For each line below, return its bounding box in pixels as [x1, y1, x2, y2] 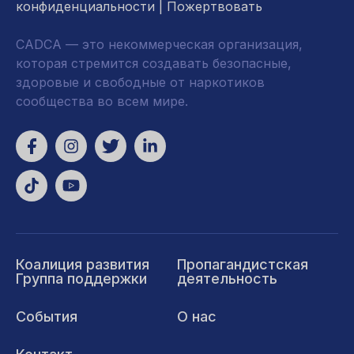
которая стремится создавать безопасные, [16, 55, 292, 71]
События [16, 308, 77, 325]
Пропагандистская [177, 256, 308, 273]
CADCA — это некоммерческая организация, [16, 36, 303, 52]
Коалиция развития [16, 256, 149, 273]
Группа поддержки [16, 270, 147, 287]
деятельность [177, 270, 277, 287]
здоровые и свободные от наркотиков [16, 74, 265, 90]
